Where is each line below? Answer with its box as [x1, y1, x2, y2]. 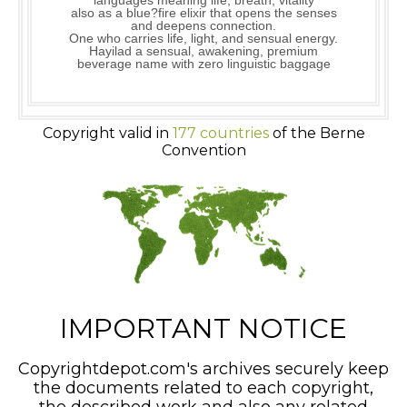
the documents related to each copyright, [34, 377, 373, 398]
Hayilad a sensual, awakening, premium [89, 44, 318, 59]
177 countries [172, 124, 269, 143]
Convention [161, 142, 246, 160]
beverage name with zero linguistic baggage [76, 56, 331, 72]
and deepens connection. [131, 18, 276, 34]
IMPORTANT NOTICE [60, 311, 347, 345]
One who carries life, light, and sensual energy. [69, 31, 338, 46]
